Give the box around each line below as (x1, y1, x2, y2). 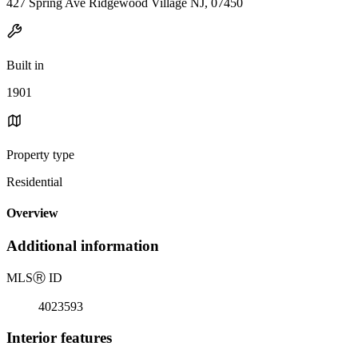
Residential (6, 174, 62, 189)
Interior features (6, 328, 112, 346)
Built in (6, 58, 44, 72)
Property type (6, 147, 74, 161)
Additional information (6, 237, 159, 255)
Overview (6, 206, 58, 221)
